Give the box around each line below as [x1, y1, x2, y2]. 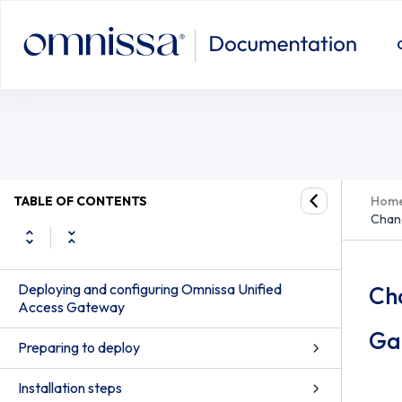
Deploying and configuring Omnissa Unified [18, 280, 282, 298]
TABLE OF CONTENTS [13, 192, 147, 209]
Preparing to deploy [18, 338, 140, 356]
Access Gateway [18, 298, 125, 316]
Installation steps [18, 379, 122, 397]
